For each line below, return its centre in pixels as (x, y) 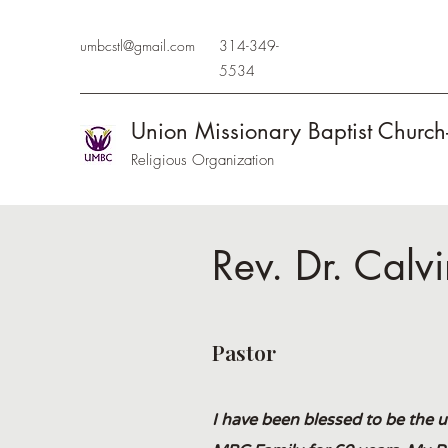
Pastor (244, 352)
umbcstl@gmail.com (137, 45)
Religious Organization (202, 160)
